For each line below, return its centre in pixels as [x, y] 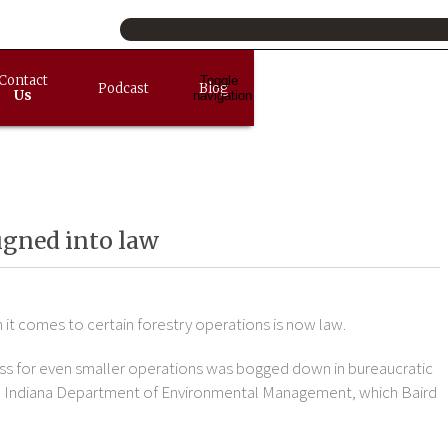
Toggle [218, 80]
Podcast [124, 88]
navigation [223, 95]
